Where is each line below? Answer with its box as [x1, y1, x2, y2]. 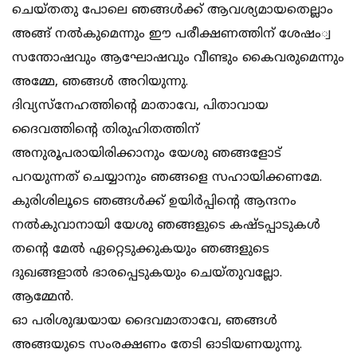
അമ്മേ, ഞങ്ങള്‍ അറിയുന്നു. [12, 74, 188, 91]
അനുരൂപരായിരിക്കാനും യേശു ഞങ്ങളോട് [12, 146, 281, 163]
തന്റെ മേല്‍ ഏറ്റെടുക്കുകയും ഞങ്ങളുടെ [12, 241, 269, 258]
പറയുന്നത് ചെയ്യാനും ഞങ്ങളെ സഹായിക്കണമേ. [12, 170, 322, 186]
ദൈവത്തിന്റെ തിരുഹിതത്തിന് [12, 122, 199, 139]
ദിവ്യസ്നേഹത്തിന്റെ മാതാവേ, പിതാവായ [12, 98, 269, 115]
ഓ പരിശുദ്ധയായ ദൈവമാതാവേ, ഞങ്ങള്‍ [12, 313, 277, 330]
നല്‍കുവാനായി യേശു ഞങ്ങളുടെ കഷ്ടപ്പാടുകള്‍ [12, 218, 320, 234]
